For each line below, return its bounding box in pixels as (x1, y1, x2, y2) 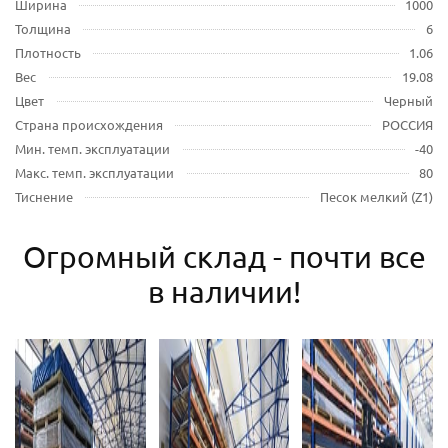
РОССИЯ (382, 116, 433, 134)
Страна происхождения (15, 116, 163, 134)
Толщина (15, 20, 71, 38)
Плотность (15, 44, 81, 62)
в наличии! (147, 274, 301, 310)
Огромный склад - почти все (22, 239, 426, 275)
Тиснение (15, 188, 73, 206)
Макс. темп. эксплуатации (15, 164, 174, 182)
